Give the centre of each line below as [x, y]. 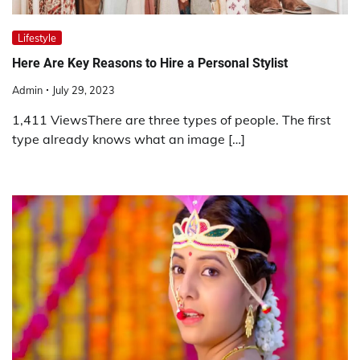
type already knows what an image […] [129, 139]
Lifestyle [37, 38]
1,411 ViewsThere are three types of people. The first [172, 119]
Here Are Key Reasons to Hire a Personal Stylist [150, 63]
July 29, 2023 [84, 90]
